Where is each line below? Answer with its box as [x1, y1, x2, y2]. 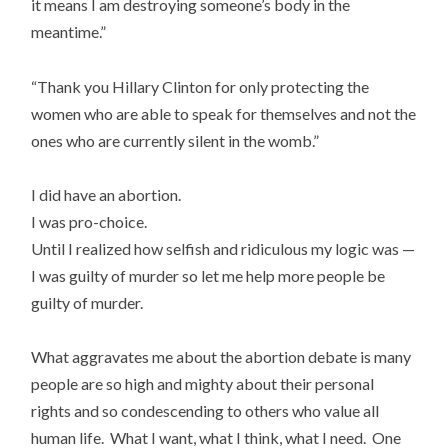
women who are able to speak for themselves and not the [31, 103, 417, 123]
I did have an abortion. [31, 184, 182, 204]
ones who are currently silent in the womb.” [31, 130, 320, 150]
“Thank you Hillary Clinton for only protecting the [31, 76, 370, 96]
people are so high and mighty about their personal [31, 374, 375, 394]
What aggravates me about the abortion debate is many [31, 347, 415, 367]
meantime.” [31, 22, 107, 42]
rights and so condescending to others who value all [31, 401, 380, 421]
